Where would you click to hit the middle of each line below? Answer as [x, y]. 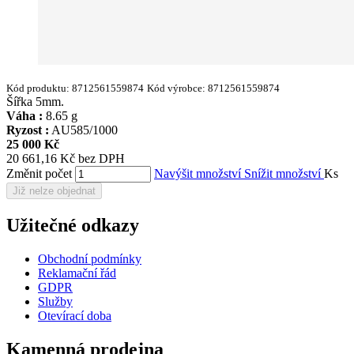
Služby [55, 301]
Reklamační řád [77, 273]
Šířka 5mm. [35, 101]
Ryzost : [28, 130]
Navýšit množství [199, 173]
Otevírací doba [75, 315]
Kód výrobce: [177, 88]
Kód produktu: [39, 88]
